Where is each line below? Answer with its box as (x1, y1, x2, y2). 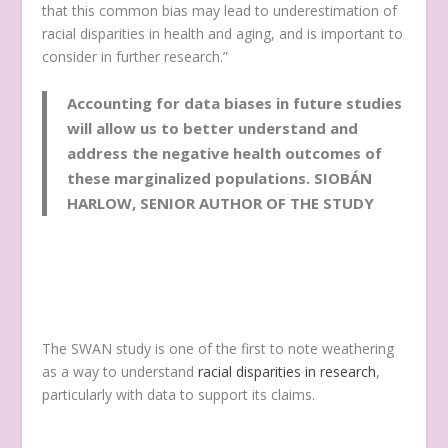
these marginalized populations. (67, 167, 315, 188)
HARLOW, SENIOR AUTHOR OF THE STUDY (67, 192, 375, 213)
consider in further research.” (42, 47, 229, 67)
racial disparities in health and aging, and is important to (42, 24, 404, 44)
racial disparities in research (198, 362, 377, 382)
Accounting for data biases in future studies (67, 92, 403, 113)
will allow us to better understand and (67, 117, 359, 138)
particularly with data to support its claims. (42, 385, 316, 405)
